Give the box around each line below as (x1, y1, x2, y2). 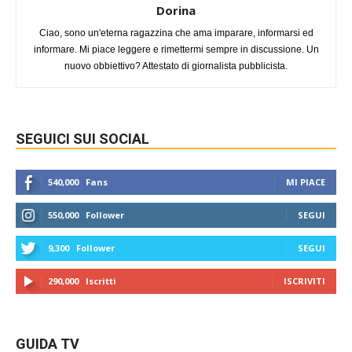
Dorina (156, 2, 196, 18)
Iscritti (86, 274, 116, 287)
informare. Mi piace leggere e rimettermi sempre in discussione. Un (33, 43, 319, 55)
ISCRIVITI (284, 274, 325, 287)
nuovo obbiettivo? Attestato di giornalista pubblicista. (64, 60, 288, 71)
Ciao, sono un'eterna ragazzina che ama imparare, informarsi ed (38, 27, 313, 38)
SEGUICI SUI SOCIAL (16, 130, 149, 147)
